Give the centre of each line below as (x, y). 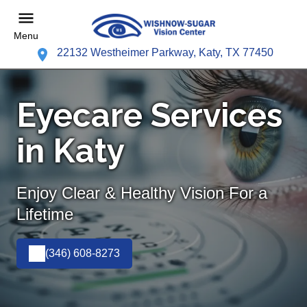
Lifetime (45, 214)
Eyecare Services (149, 115)
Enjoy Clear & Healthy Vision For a (142, 193)
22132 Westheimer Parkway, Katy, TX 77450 (165, 52)
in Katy (71, 150)
